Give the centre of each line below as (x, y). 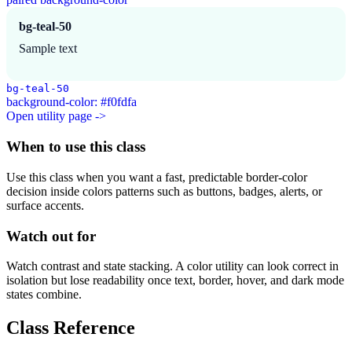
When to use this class (76, 147)
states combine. (44, 295)
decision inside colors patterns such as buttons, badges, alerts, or (164, 191)
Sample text (48, 49)
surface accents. (45, 205)
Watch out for (51, 236)
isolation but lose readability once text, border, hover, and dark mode (175, 280)
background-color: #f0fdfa (71, 102)
